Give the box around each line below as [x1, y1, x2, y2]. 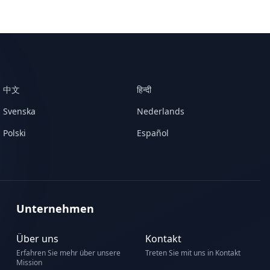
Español [136, 127, 169, 139]
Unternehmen [16, 201, 94, 216]
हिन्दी [136, 84, 151, 95]
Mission [16, 257, 42, 268]
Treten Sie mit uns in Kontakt [145, 248, 241, 258]
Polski [3, 127, 27, 139]
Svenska [3, 105, 36, 117]
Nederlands [136, 105, 184, 117]
